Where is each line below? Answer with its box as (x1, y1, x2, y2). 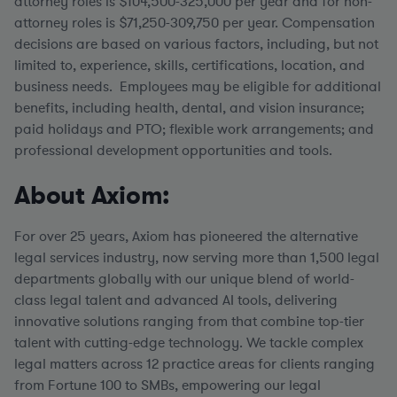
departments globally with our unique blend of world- (14, 269, 354, 289)
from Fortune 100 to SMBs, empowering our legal (14, 376, 321, 395)
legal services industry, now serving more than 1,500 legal (14, 248, 379, 268)
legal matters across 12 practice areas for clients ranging (14, 354, 375, 374)
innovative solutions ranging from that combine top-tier (14, 312, 364, 331)
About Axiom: (14, 179, 169, 213)
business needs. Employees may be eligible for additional (14, 77, 381, 97)
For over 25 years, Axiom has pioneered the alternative (14, 227, 358, 246)
